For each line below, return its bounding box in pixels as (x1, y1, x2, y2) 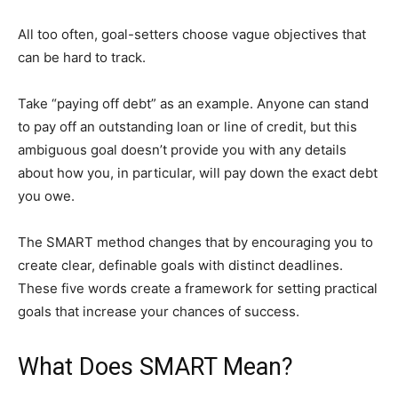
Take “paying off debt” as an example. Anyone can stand (18, 95, 369, 113)
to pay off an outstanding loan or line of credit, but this (18, 118, 357, 136)
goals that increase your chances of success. (18, 303, 299, 321)
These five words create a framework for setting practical (18, 280, 378, 298)
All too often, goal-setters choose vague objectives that (18, 26, 366, 44)
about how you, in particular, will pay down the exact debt (18, 164, 378, 182)
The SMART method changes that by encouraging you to (18, 234, 373, 251)
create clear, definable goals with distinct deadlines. (18, 257, 343, 275)
